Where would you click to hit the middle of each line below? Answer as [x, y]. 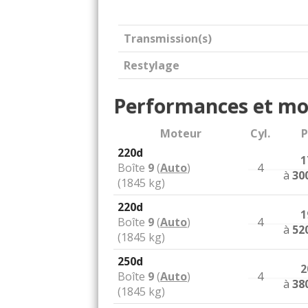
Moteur [181, 133]
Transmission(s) [168, 38]
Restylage [152, 65]
